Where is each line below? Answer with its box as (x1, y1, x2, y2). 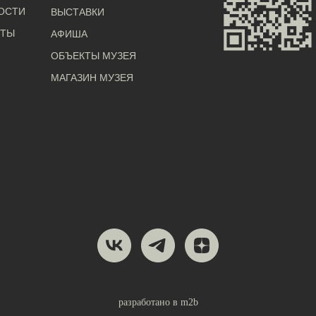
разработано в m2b (118, 296, 198, 308)
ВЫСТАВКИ (51, 6, 104, 18)
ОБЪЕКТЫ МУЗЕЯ (51, 50, 136, 61)
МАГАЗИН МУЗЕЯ (51, 72, 133, 83)
